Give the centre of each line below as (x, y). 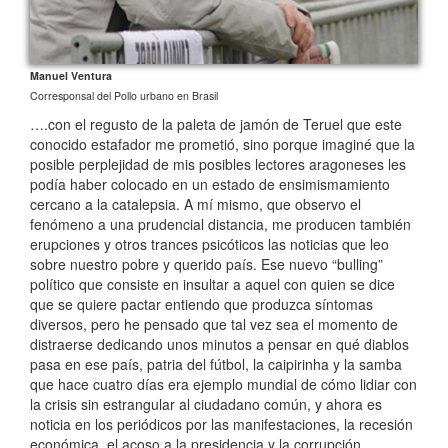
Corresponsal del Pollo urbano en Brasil (124, 95)
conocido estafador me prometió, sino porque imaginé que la (222, 143)
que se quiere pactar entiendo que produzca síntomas (201, 303)
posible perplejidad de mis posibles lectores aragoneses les (218, 163)
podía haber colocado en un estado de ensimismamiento (210, 183)
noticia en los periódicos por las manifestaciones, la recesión (221, 423)
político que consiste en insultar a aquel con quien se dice (212, 283)
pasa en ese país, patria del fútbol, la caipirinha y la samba (216, 363)
